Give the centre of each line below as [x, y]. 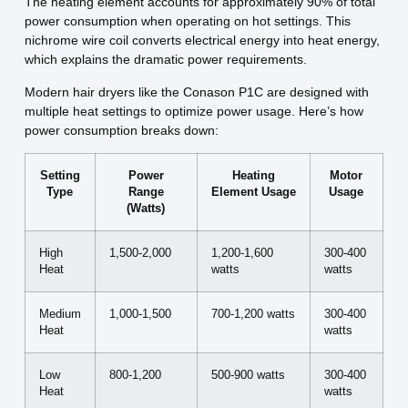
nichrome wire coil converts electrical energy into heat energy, [202, 41]
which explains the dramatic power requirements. [165, 60]
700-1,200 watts [253, 314]
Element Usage [253, 192]
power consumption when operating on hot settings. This [187, 21]
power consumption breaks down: [121, 130]
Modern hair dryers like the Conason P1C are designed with [196, 92]
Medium [60, 314]
